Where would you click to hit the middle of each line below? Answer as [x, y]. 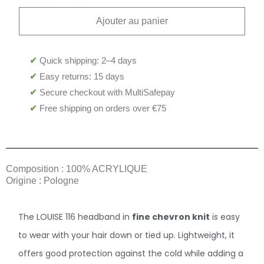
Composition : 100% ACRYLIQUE [77, 169]
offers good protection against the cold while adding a [131, 253]
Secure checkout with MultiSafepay [106, 92]
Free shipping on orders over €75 [102, 108]
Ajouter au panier [132, 21]
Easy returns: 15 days [81, 76]
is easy [225, 217]
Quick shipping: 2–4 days [87, 60]
